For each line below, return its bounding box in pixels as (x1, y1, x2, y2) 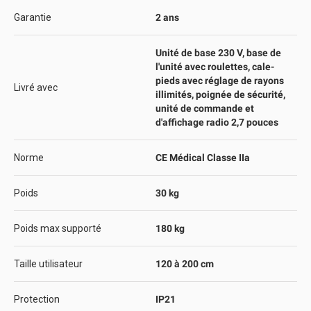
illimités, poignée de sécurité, (155, 89, 285, 100)
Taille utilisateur (14, 258, 83, 269)
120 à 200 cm (155, 258, 214, 269)
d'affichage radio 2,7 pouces (155, 117, 278, 128)
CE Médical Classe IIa (155, 152, 250, 163)
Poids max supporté (14, 223, 101, 234)
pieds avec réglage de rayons (155, 75, 284, 86)
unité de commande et (155, 103, 254, 114)
